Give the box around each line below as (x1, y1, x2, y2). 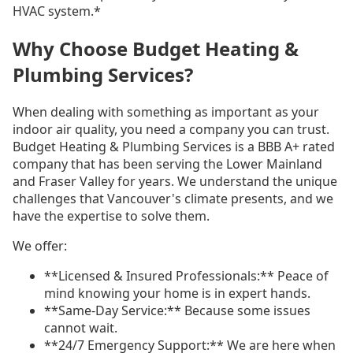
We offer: (13, 237, 67, 255)
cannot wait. (44, 319, 117, 337)
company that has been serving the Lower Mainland (13, 155, 322, 173)
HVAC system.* (13, 2, 101, 20)
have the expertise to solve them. (13, 207, 210, 225)
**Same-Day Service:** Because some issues (44, 302, 310, 320)
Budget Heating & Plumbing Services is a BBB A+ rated (13, 138, 335, 156)
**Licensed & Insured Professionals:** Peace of (44, 267, 329, 285)
